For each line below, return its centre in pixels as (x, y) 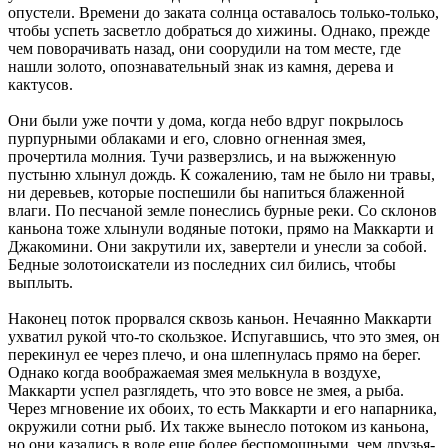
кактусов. (40, 84)
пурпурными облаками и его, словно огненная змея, (187, 138)
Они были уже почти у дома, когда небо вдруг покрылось (205, 120)
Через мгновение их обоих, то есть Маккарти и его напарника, (222, 408)
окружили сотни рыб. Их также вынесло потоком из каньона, (218, 426)
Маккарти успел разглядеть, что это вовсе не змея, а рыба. (206, 390)
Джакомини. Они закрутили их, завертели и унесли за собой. (217, 246)
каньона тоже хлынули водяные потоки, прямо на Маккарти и (221, 228)
